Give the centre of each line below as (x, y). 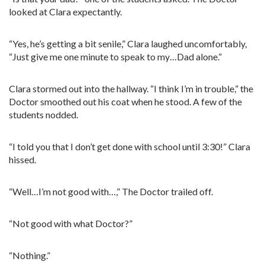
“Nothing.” (30, 255)
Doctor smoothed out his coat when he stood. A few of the (125, 101)
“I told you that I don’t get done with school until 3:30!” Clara (130, 146)
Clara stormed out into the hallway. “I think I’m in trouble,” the (131, 88)
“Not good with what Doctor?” (71, 223)
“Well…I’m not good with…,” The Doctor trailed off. (111, 191)
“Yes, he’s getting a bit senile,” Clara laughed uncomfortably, (128, 43)
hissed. (22, 159)
